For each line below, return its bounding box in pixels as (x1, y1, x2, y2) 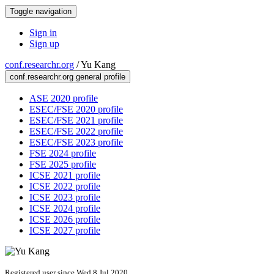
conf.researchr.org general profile (10, 72, 125, 81)
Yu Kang (81, 59, 116, 70)
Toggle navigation (10, 7, 72, 16)
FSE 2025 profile (29, 159, 96, 169)
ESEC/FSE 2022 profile (29, 126, 123, 136)
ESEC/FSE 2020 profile (29, 104, 123, 114)
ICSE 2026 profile (29, 214, 100, 224)
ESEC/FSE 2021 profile (29, 115, 123, 125)
